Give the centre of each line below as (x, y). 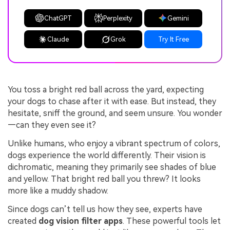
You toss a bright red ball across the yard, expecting (106, 90)
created (23, 221)
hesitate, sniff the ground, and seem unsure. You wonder (115, 113)
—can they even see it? (52, 125)
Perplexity (118, 18)
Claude (58, 40)
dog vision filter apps (81, 221)
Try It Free (173, 40)
